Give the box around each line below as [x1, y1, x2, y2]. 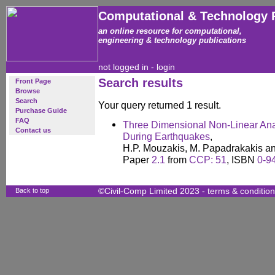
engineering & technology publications [98, 36, 246, 45]
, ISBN [227, 154, 257, 165]
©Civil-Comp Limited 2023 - [98, 187, 207, 196]
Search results [98, 76, 183, 90]
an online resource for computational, [98, 26, 242, 36]
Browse [15, 87, 40, 95]
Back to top [15, 187, 49, 194]
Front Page [15, 77, 51, 85]
